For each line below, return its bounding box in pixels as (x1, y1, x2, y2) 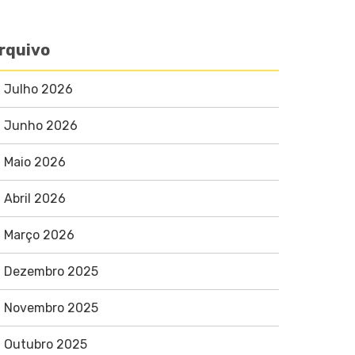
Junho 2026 (3, 118, 78, 133)
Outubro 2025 (3, 337, 87, 352)
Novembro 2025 (3, 300, 98, 315)
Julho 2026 (3, 82, 73, 97)
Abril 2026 (3, 191, 66, 206)
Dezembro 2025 (3, 264, 98, 279)
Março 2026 (3, 227, 74, 242)
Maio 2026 (3, 155, 66, 170)
